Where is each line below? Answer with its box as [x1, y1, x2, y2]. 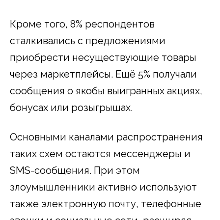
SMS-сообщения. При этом [10, 164, 140, 176]
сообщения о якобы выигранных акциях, [10, 84, 202, 97]
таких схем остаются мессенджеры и [10, 147, 191, 160]
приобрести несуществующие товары [10, 51, 196, 63]
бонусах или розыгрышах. [10, 101, 133, 113]
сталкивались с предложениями [10, 34, 165, 47]
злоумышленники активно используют [10, 181, 197, 193]
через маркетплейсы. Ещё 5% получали [10, 68, 197, 80]
